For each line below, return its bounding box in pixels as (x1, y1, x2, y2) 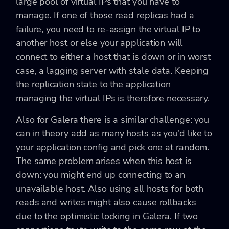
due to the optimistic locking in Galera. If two (16, 210, 198, 222)
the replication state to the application (16, 78, 171, 90)
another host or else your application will (16, 36, 182, 49)
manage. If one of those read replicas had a (16, 9, 194, 21)
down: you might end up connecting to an (16, 168, 186, 181)
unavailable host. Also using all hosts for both (16, 182, 204, 195)
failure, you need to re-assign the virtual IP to (16, 22, 201, 35)
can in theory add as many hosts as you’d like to (16, 127, 213, 140)
